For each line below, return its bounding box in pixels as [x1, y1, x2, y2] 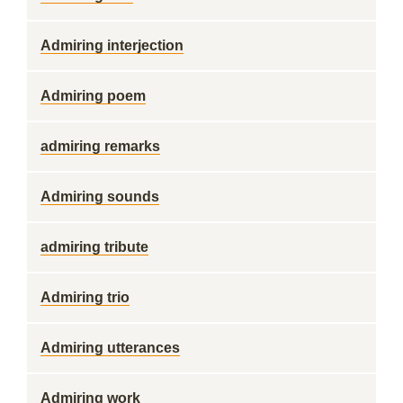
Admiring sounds [40, 189, 159, 204]
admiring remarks [40, 139, 160, 154]
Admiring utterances [40, 340, 180, 355]
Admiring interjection [40, 38, 184, 53]
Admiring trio [40, 290, 130, 305]
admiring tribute [40, 239, 148, 255]
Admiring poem [40, 88, 146, 103]
